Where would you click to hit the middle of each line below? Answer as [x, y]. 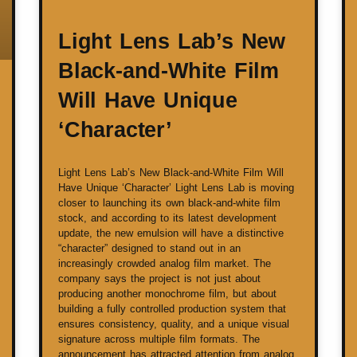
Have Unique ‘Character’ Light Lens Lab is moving [176, 187]
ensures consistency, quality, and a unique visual [174, 324]
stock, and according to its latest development [167, 218]
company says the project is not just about [159, 278]
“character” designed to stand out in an [149, 248]
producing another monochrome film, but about [167, 293]
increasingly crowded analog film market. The [165, 263]
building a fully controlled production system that [172, 308]
